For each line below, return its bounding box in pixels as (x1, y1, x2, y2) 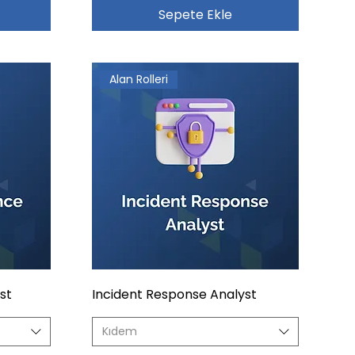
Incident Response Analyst (91, 285, 257, 304)
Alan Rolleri (109, 71, 169, 88)
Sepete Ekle (158, 5, 232, 24)
